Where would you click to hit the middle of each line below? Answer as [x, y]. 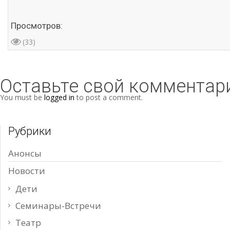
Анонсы [25, 154]
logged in [59, 98]
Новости [27, 171]
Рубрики [30, 131]
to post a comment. [109, 98]
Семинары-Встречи [58, 206]
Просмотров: [37, 26]
